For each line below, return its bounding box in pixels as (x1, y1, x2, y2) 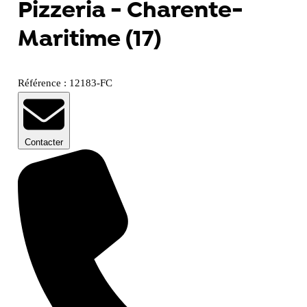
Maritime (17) (17, 23, 161, 56)
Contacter (24, 137, 63, 148)
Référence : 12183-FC (17, 77, 112, 89)
